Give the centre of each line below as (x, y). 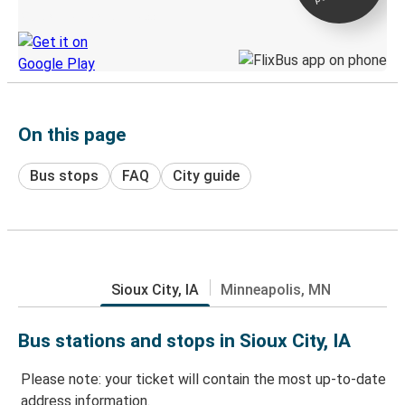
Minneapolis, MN (275, 289)
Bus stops (64, 175)
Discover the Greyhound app (86, 17)
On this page (72, 134)
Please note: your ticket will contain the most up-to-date (203, 380)
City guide (206, 175)
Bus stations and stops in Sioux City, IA (184, 340)
